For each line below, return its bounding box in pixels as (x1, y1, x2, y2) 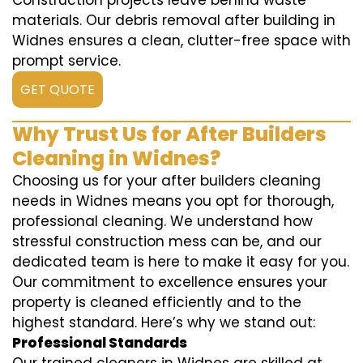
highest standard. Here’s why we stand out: (12, 313, 315, 333)
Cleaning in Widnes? (12, 145, 220, 173)
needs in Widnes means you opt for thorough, (12, 191, 334, 211)
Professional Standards (12, 333, 187, 353)
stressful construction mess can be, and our (12, 232, 322, 252)
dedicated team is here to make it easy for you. (12, 252, 349, 272)
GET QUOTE (20, 80, 95, 100)
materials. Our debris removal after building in (12, 11, 335, 31)
